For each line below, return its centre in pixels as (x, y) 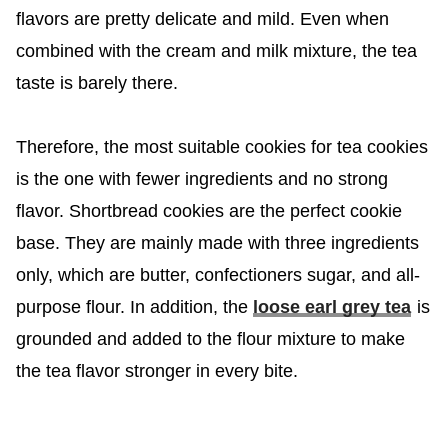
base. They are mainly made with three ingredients (217, 243)
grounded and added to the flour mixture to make (210, 339)
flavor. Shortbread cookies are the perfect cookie (208, 211)
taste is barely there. (96, 83)
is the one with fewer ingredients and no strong (201, 179)
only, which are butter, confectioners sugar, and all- (217, 275)
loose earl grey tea (331, 307)
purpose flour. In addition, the (134, 307)
